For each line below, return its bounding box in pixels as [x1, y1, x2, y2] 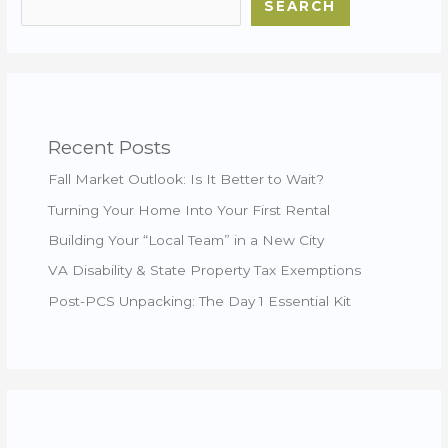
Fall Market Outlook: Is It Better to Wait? [48, 171, 325, 188]
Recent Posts [48, 135, 172, 160]
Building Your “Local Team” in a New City [48, 231, 325, 248]
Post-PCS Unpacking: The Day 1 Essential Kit [48, 292, 352, 309]
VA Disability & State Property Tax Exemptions [48, 262, 362, 279]
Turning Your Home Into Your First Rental [48, 201, 331, 218]
